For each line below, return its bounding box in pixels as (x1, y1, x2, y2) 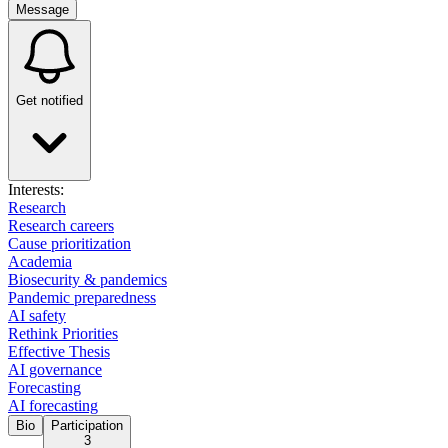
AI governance (8, 361, 102, 378)
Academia (8, 253, 72, 270)
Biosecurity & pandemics (8, 271, 167, 288)
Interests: (8, 181, 64, 198)
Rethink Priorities (8, 325, 118, 342)
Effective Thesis (8, 343, 110, 360)
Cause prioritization (8, 235, 131, 252)
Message (16, 2, 69, 17)
